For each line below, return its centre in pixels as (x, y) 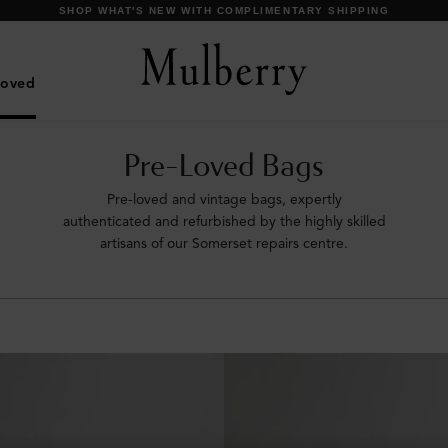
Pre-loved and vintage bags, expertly (224, 199)
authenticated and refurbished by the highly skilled (224, 221)
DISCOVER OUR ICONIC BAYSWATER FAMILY (224, 10)
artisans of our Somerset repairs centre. (224, 243)
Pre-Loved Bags (224, 166)
